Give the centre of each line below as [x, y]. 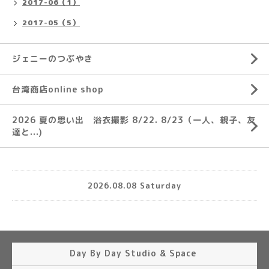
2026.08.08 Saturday [134, 185]
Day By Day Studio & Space [134, 253]
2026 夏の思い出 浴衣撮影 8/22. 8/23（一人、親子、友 [134, 120]
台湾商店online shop [58, 89]
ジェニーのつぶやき [53, 59]
